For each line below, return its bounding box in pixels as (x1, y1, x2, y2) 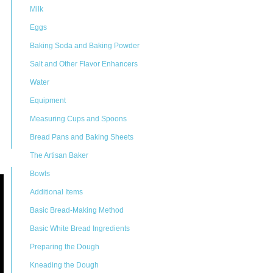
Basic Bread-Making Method (30, 206, 124, 214)
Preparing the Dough (30, 243, 99, 251)
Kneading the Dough (30, 261, 99, 269)
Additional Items (30, 188, 83, 196)
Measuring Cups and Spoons (30, 115, 127, 123)
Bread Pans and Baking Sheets (30, 133, 133, 141)
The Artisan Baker (30, 151, 88, 160)
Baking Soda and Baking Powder (30, 41, 140, 50)
